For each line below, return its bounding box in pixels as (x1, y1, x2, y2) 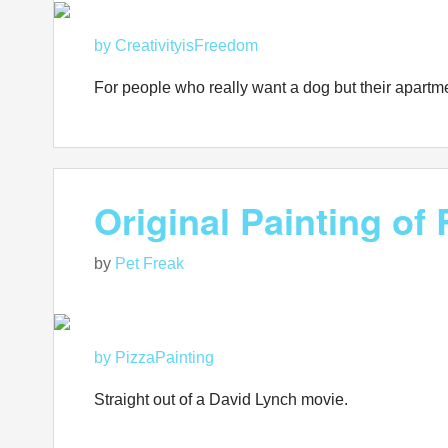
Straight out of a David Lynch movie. (94, 391, 348, 408)
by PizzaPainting (94, 349, 214, 366)
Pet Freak (115, 255, 184, 272)
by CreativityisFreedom (94, 37, 258, 54)
